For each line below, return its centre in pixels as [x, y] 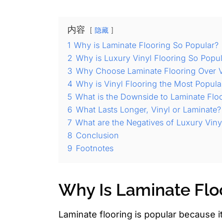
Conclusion [97, 136]
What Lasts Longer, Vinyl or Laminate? [148, 110]
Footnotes [95, 148]
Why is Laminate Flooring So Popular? [146, 45]
